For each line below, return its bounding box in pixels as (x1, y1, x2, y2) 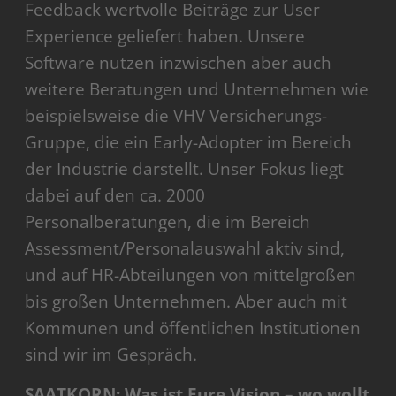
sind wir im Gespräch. (25, 343, 198, 367)
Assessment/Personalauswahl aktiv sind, (25, 237, 346, 261)
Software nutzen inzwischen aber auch (25, 51, 332, 75)
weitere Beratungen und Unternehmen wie (25, 78, 369, 102)
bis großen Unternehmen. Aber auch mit (25, 290, 348, 314)
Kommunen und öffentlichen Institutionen (25, 316, 362, 340)
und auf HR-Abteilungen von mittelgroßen (25, 263, 357, 287)
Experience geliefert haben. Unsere (25, 25, 306, 49)
